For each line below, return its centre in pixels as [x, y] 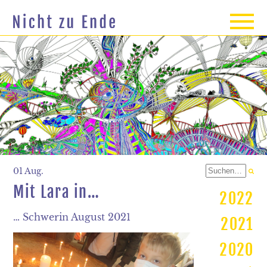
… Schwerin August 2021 [72, 217]
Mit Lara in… [57, 192]
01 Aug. [29, 171]
